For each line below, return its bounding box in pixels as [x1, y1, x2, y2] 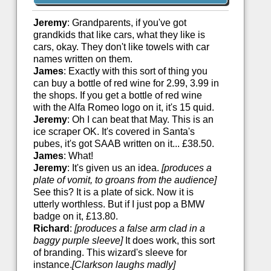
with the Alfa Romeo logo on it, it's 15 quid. [33, 102, 214, 113]
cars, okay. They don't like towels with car [33, 42, 209, 53]
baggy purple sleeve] [33, 235, 123, 246]
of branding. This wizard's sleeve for [33, 247, 187, 258]
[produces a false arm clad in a [74, 223, 205, 234]
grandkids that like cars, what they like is [33, 30, 205, 41]
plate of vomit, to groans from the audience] [33, 175, 217, 186]
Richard [33, 223, 70, 234]
